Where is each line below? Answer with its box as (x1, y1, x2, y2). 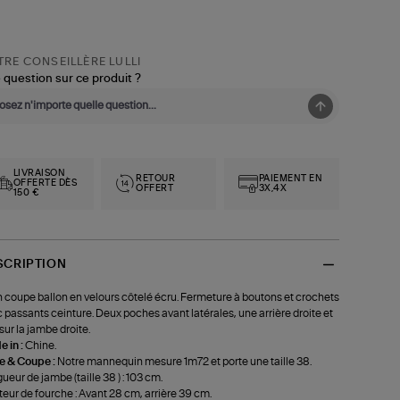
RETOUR (136, 173, 176, 183)
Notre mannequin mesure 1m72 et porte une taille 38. (56, 355, 312, 367)
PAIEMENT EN (258, 173, 323, 183)
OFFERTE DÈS (12, 179, 78, 188)
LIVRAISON (12, 169, 66, 179)
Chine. (24, 339, 56, 351)
